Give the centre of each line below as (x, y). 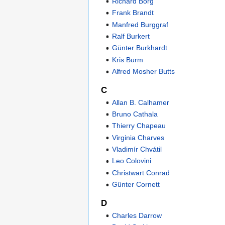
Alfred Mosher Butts (144, 72)
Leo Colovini (132, 161)
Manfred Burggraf (140, 24)
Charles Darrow (137, 215)
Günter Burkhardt (140, 48)
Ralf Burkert (131, 36)
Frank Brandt (133, 13)
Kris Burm (128, 60)
